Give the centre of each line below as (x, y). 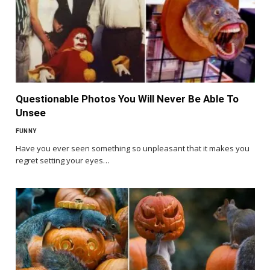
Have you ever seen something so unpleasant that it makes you (133, 149)
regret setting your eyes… (63, 161)
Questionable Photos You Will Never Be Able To (127, 99)
